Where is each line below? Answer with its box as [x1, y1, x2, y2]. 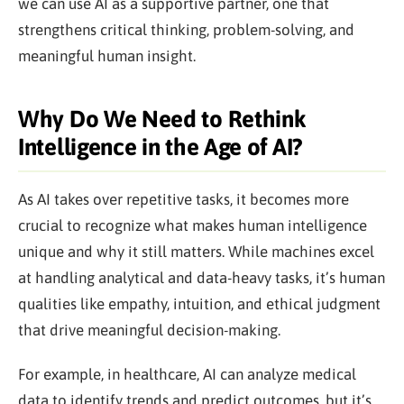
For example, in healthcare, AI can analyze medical [18, 365, 356, 383]
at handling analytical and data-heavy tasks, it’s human [18, 269, 385, 287]
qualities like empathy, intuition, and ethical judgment [18, 295, 381, 313]
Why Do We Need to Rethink [18, 106, 307, 133]
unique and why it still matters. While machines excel [18, 243, 374, 261]
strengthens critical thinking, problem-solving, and [18, 21, 354, 39]
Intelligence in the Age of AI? [18, 133, 304, 161]
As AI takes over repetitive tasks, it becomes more [18, 190, 349, 208]
